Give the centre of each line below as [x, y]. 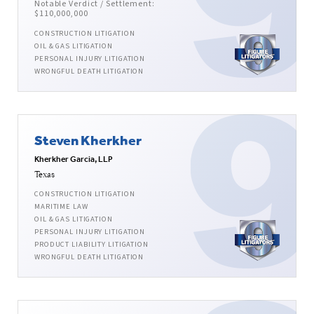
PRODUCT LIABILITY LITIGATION [91, 245]
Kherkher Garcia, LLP [74, 159]
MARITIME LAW [61, 207]
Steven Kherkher [88, 140]
